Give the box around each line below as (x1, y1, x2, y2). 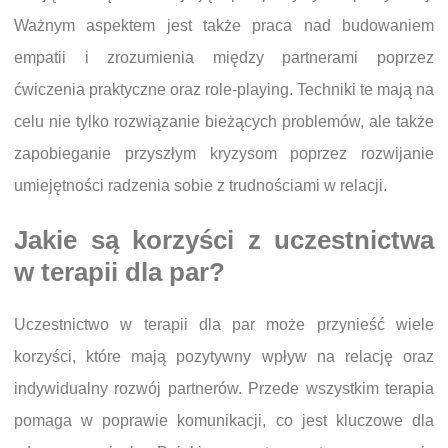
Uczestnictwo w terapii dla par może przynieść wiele (14, 315, 434, 333)
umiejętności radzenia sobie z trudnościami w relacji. (14, 177, 387, 195)
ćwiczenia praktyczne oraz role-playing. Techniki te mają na (14, 81, 434, 99)
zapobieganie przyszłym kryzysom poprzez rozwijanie (14, 145, 434, 163)
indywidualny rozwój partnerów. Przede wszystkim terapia (14, 379, 434, 397)
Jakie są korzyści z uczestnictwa (14, 225, 434, 254)
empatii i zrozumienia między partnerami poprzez (14, 49, 434, 67)
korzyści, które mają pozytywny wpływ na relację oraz (14, 347, 434, 365)
